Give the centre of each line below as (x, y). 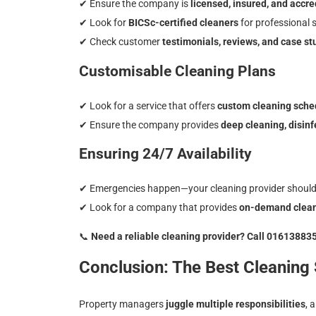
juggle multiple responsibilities (236, 304)
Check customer (125, 42)
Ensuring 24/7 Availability (165, 154)
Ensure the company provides (154, 124)
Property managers (122, 304)
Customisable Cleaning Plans (177, 71)
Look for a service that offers (152, 105)
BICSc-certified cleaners (183, 23)
